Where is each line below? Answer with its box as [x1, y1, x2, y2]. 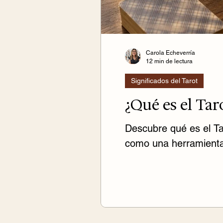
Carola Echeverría [146, 49, 195, 57]
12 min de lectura [146, 57, 193, 65]
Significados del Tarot [131, 77, 198, 85]
